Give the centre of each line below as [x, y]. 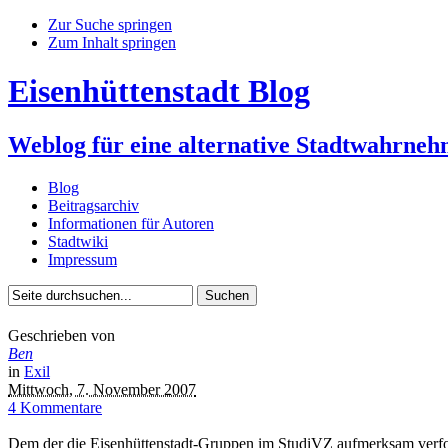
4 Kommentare [55, 408]
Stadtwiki [78, 241]
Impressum [82, 259]
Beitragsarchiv [93, 205]
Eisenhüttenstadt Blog [159, 91]
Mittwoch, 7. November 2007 [102, 390]
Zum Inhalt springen [112, 42]
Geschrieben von [61, 336]
